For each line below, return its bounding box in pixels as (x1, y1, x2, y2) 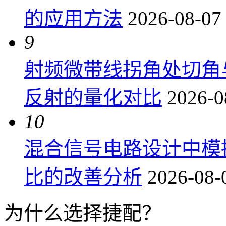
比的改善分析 (24, 165, 142, 188)
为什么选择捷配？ (4, 202, 161, 224)
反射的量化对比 (24, 86, 162, 108)
